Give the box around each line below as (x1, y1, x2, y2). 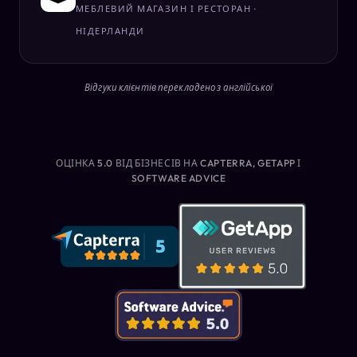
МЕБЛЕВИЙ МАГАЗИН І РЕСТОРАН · (76, 3, 257, 15)
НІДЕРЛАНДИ (76, 25, 145, 37)
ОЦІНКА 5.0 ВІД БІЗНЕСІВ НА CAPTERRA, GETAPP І (56, 157, 301, 170)
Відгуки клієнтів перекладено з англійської (84, 81, 273, 94)
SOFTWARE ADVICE (131, 172, 226, 185)
